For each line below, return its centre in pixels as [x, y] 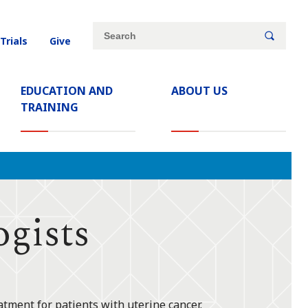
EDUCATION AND [67, 91]
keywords [119, 63]
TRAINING [50, 107]
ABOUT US [200, 91]
